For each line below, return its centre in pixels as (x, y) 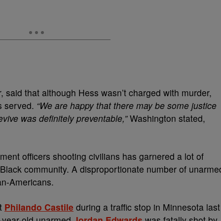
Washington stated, (166, 118)
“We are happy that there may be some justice (127, 105)
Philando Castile (39, 207)
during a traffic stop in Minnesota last (147, 207)
